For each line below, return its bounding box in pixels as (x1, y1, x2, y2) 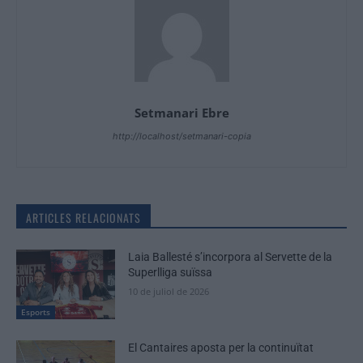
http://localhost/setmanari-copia (112, 130, 251, 143)
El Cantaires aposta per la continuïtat (128, 340, 314, 354)
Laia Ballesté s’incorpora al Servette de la (128, 250, 333, 264)
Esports (21, 305, 50, 318)
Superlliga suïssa (128, 266, 213, 280)
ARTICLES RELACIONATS (26, 209, 141, 227)
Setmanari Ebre (134, 105, 229, 122)
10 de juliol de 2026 (128, 285, 210, 298)
